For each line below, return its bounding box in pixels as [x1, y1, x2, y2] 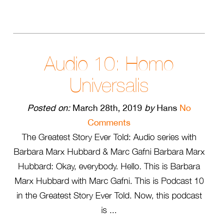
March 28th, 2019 [70, 103, 145, 113]
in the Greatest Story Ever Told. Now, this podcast [16, 190, 202, 200]
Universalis [69, 74, 149, 96]
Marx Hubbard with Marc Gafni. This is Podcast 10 [14, 176, 204, 186]
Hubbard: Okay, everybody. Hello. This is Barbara [18, 161, 200, 171]
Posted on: [27, 103, 70, 113]
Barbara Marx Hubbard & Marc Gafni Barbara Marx [13, 146, 205, 157]
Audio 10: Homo [44, 53, 174, 75]
